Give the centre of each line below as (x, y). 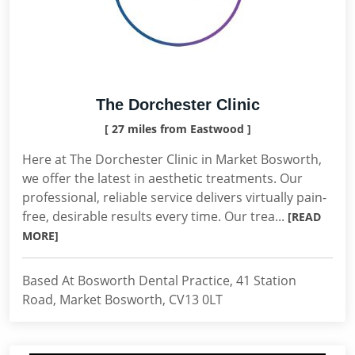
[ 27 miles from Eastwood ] (177, 129)
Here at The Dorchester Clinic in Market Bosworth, (172, 159)
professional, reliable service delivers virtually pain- (174, 197)
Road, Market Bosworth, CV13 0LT (122, 300)
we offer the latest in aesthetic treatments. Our (162, 178)
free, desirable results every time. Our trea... (155, 216)
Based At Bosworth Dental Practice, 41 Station (159, 281)
